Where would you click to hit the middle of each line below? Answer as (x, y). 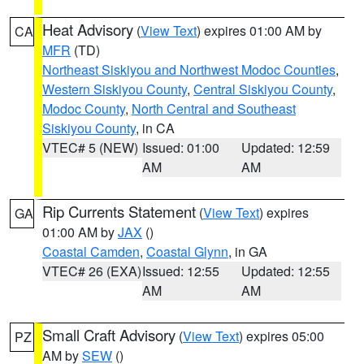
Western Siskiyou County (115, 89)
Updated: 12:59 (286, 147)
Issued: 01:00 (180, 147)
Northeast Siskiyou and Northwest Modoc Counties (189, 69)
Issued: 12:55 (180, 271)
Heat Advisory (88, 29)
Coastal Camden (91, 251)
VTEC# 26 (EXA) (92, 271)
